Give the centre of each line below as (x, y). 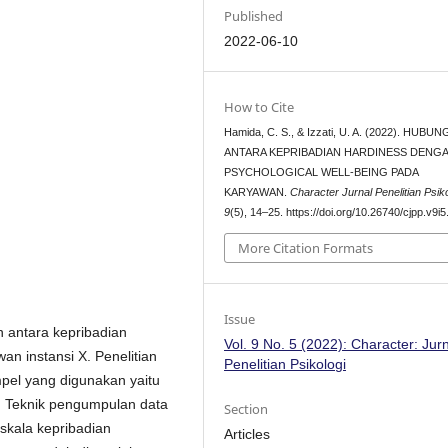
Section (246, 408)
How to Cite (259, 107)
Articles (247, 433)
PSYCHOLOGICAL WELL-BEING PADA (321, 172)
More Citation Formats (306, 247)
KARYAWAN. (257, 192)
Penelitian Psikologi (285, 363)
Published (254, 16)
